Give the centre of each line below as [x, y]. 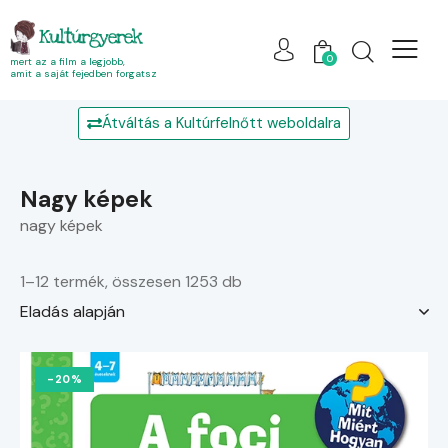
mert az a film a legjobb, [67, 61]
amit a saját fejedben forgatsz [83, 73]
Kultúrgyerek [90, 37]
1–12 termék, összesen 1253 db [131, 282]
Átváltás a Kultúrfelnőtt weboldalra [221, 122]
